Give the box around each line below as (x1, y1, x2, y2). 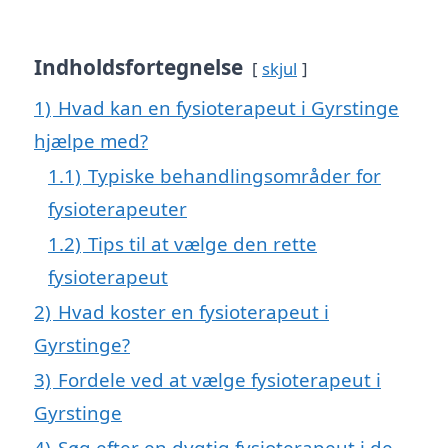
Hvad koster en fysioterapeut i (58, 298, 329, 324)
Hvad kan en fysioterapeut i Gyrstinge (58, 94, 399, 120)
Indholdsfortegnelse (34, 52, 243, 81)
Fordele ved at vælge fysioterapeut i (58, 366, 381, 392)
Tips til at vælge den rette (88, 230, 317, 256)
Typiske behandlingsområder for (88, 162, 381, 188)
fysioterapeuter (48, 195, 187, 221)
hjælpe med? (34, 127, 148, 153)
